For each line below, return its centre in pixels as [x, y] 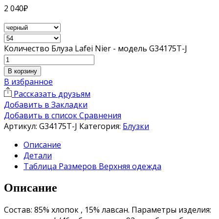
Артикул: [22, 126]
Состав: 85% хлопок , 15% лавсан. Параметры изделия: [108, 209]
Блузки [136, 126]
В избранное [28, 81]
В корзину [22, 71]
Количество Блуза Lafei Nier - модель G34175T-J [96, 48]
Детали [38, 155]
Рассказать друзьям [51, 94]
